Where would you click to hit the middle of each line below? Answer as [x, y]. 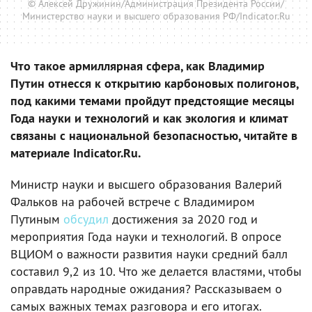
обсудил [86, 219]
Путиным [37, 219]
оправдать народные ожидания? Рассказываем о [146, 288]
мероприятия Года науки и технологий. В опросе [146, 236]
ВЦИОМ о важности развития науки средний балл [149, 253]
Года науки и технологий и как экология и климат [149, 118]
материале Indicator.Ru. [76, 153]
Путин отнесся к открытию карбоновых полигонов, [154, 83]
